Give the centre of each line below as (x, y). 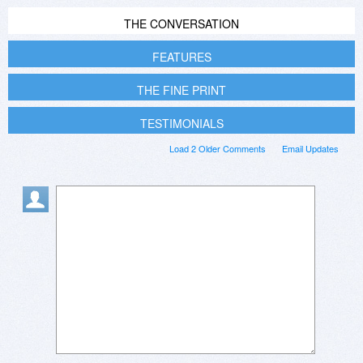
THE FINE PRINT (181, 90)
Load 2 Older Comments (218, 149)
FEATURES (181, 57)
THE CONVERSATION (181, 24)
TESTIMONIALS (181, 124)
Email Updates (310, 149)
